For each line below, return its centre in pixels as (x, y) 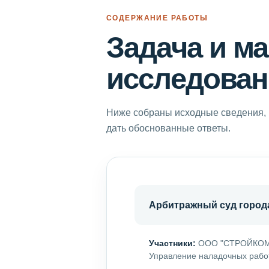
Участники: (172, 243)
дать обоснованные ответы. (168, 128)
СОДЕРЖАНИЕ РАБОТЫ (157, 17)
